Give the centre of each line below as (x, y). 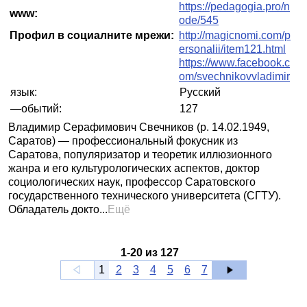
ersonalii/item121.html (232, 49)
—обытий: (36, 109)
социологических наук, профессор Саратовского (132, 182)
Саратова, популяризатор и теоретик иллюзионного (140, 155)
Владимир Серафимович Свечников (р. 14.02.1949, (139, 127)
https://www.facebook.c (234, 63)
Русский (200, 92)
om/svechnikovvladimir (234, 76)
